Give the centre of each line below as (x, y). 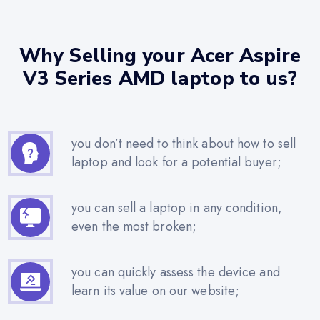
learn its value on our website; (156, 291)
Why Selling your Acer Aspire (160, 56)
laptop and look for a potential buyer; (176, 162)
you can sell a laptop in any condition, (177, 208)
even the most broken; (134, 227)
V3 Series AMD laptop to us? (160, 79)
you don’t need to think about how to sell (184, 144)
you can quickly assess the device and (176, 272)
